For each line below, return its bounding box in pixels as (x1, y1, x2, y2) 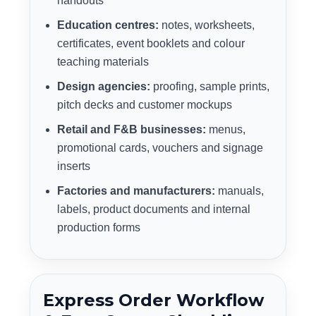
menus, (206, 123, 245, 135)
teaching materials (57, 56, 149, 68)
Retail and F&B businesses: (57, 123, 206, 135)
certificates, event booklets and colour (57, 37, 245, 49)
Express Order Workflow (43, 290, 264, 310)
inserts (57, 160, 90, 172)
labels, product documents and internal (57, 203, 250, 215)
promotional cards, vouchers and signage (57, 142, 263, 154)
